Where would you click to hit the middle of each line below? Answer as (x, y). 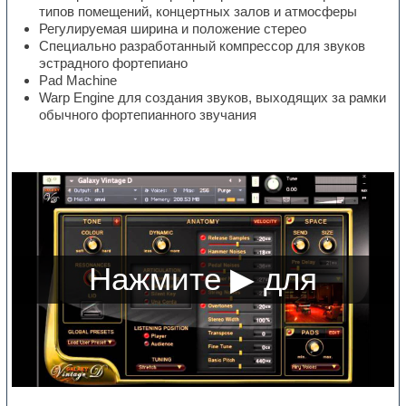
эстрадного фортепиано (114, 63)
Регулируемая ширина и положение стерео (173, 29)
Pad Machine (78, 81)
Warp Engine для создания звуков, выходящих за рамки (213, 98)
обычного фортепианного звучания (148, 115)
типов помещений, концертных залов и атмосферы (198, 12)
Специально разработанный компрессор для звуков (203, 46)
